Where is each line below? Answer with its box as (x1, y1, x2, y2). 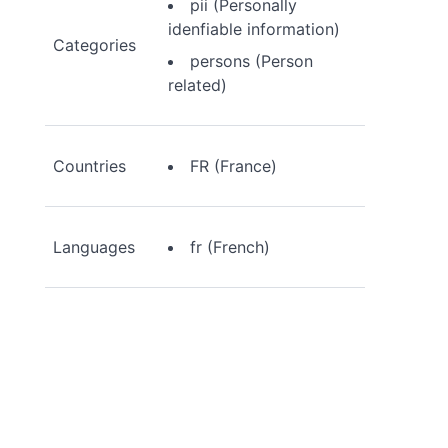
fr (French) (190, 237, 271, 257)
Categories (53, 35, 137, 55)
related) (168, 75, 228, 95)
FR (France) (190, 156, 278, 176)
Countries (53, 156, 127, 176)
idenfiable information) (168, 19, 341, 39)
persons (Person (190, 51, 314, 71)
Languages (53, 237, 136, 257)
